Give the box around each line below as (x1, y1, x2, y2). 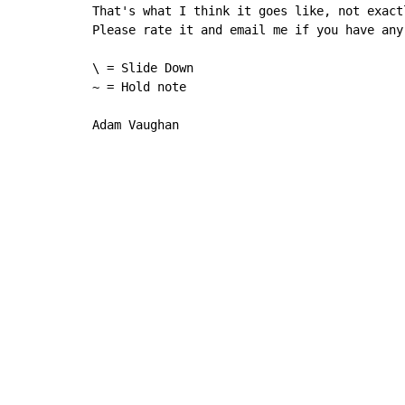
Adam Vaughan (92, 118, 179, 133)
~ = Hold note (92, 80, 186, 95)
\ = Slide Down (92, 61, 193, 76)
